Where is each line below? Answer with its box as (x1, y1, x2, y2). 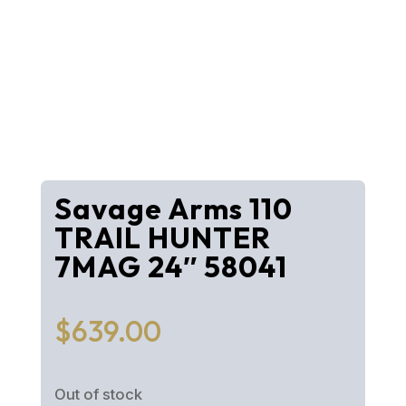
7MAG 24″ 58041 (53, 248, 287, 285)
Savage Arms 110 (53, 190, 293, 227)
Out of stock (53, 385, 142, 404)
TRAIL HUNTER (53, 219, 271, 256)
